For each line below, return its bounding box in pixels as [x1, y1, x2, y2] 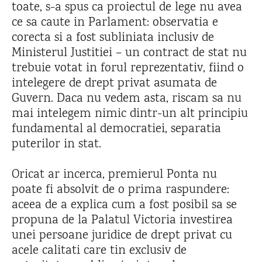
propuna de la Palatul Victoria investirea [12, 211, 233, 230]
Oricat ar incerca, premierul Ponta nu [12, 166, 217, 184]
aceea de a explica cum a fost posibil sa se [12, 196, 237, 215]
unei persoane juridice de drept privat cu [12, 226, 232, 245]
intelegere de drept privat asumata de [12, 74, 217, 93]
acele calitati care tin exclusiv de [12, 242, 187, 260]
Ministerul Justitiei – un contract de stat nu [12, 44, 247, 63]
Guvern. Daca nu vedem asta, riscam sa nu [12, 89, 242, 108]
